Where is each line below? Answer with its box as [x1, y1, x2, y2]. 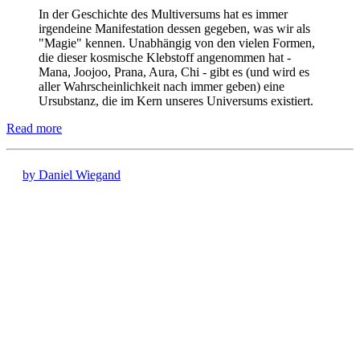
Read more [6, 121, 62, 136]
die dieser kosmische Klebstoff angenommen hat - [39, 51, 291, 65]
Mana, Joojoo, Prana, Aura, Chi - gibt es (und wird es [39, 65, 309, 80]
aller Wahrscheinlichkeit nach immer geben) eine [39, 80, 284, 94]
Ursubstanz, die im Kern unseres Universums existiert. [39, 94, 313, 108]
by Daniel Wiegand [22, 168, 121, 182]
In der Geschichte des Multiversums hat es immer [39, 7, 288, 22]
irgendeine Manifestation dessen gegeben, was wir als [39, 22, 310, 36]
